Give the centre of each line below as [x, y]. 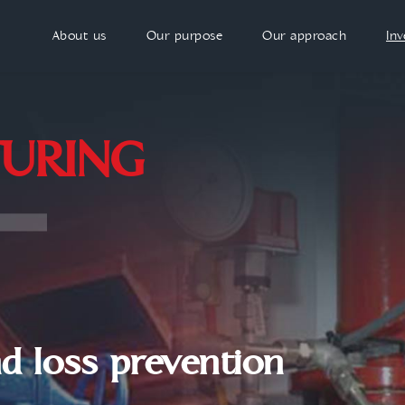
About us [79, 36]
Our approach [304, 36]
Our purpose [184, 36]
